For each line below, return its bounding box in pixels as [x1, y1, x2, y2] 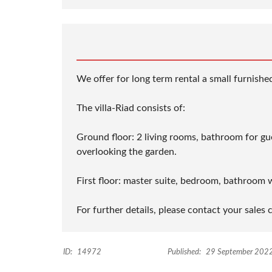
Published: [167, 248, 201, 257]
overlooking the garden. [76, 147, 177, 157]
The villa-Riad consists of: [76, 103, 185, 114]
